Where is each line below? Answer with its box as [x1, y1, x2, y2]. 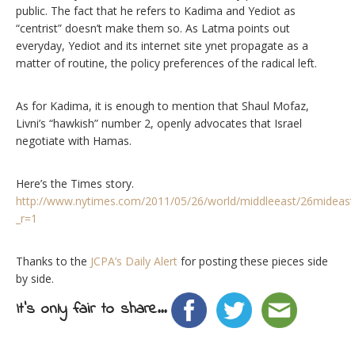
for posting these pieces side [177, 254, 328, 269]
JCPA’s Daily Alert [90, 254, 177, 269]
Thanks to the [16, 254, 90, 269]
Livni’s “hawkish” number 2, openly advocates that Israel [16, 116, 302, 132]
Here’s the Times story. [16, 176, 134, 192]
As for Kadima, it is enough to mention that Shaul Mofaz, [16, 98, 309, 114]
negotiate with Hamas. [16, 133, 135, 149]
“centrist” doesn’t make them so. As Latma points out [16, 21, 290, 36]
